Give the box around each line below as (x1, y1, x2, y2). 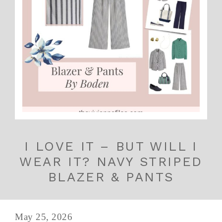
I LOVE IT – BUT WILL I (24, 138, 198, 154)
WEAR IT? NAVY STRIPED (19, 154, 203, 169)
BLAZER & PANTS (48, 169, 174, 184)
